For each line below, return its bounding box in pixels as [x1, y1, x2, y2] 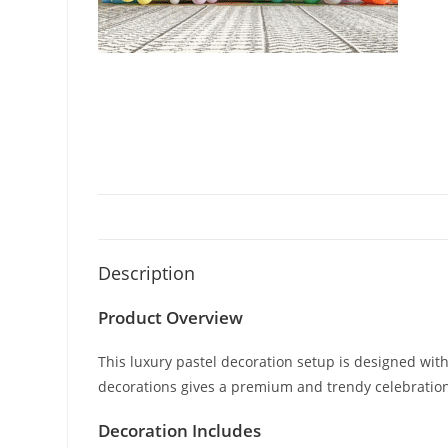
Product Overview [98, 306, 244, 330]
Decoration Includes [98, 419, 262, 443]
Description [98, 261, 196, 286]
